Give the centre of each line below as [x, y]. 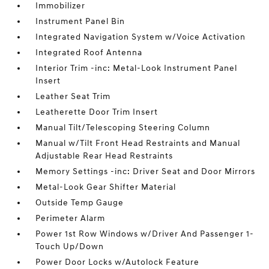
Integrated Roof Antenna [89, 53]
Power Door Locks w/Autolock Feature [118, 262]
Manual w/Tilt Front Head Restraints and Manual [138, 144]
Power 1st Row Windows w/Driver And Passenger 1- [145, 234]
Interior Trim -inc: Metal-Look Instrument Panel [137, 68]
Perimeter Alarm [71, 219]
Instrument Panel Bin [80, 22]
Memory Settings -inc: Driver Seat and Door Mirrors [146, 172]
